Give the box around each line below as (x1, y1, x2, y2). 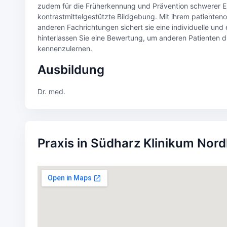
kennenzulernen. (37, 44, 92, 53)
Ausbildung (37, 62, 104, 77)
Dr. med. (37, 87, 65, 96)
